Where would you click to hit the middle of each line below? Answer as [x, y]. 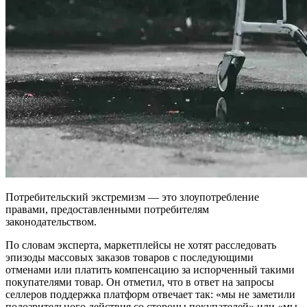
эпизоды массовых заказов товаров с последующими [130, 257]
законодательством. [51, 221]
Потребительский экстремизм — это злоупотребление [132, 197]
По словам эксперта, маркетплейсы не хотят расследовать [141, 245]
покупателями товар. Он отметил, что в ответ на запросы [140, 282]
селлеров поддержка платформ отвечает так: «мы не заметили [150, 294]
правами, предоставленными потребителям [107, 209]
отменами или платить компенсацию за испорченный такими [150, 269]
